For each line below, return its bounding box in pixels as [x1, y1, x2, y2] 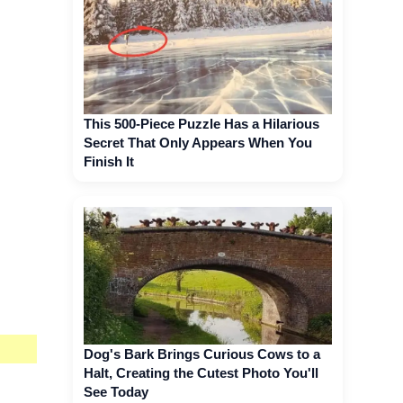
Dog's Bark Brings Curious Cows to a [84, 345, 320, 362]
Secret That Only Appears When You [84, 134, 312, 150]
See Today [84, 383, 148, 399]
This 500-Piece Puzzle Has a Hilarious [84, 115, 319, 131]
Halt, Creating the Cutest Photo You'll [84, 364, 318, 381]
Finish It [84, 153, 134, 169]
